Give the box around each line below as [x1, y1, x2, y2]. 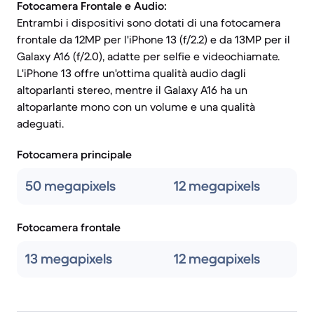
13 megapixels [25, 250, 112, 268]
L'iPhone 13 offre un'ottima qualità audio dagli [17, 66, 246, 80]
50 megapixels [25, 177, 116, 195]
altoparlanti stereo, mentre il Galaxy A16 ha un [17, 83, 247, 97]
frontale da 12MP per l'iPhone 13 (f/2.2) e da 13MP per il [17, 32, 290, 46]
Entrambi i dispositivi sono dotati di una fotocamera [17, 15, 280, 29]
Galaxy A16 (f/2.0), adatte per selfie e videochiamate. [17, 49, 280, 63]
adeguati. [17, 116, 64, 130]
